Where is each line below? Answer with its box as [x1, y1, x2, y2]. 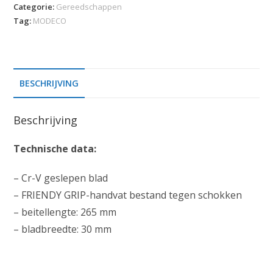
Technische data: [13, 141, 97, 155]
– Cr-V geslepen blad [13, 171, 108, 185]
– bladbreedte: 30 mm [13, 222, 112, 236]
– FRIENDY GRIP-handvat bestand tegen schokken [13, 188, 243, 202]
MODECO [33, 15, 67, 26]
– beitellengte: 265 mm [13, 205, 117, 219]
